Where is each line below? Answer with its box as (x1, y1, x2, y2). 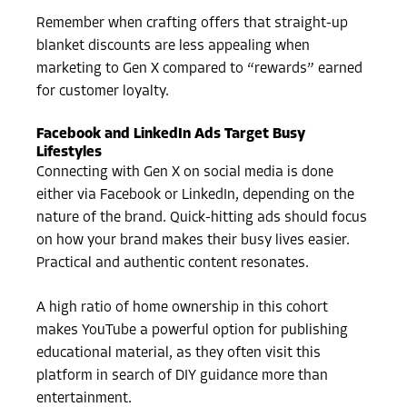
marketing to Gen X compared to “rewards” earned (36, 62, 363, 77)
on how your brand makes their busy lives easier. (36, 233, 351, 249)
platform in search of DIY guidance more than (36, 369, 329, 384)
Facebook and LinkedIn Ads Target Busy (36, 127, 306, 143)
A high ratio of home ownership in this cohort (36, 301, 329, 316)
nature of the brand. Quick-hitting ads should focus (36, 211, 368, 226)
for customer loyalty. (36, 84, 170, 100)
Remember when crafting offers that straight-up (36, 16, 349, 32)
